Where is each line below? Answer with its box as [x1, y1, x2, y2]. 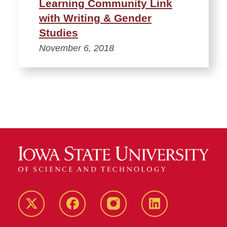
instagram [113, 206, 154, 217]
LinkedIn [154, 206, 189, 217]
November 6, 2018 [39, 43, 114, 53]
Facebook [72, 206, 112, 217]
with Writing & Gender [39, 12, 152, 24]
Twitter [31, 206, 58, 217]
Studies [39, 26, 78, 39]
